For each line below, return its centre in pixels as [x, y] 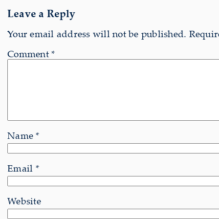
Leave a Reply [42, 13]
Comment [29, 54]
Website [24, 201]
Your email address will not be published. [97, 34]
